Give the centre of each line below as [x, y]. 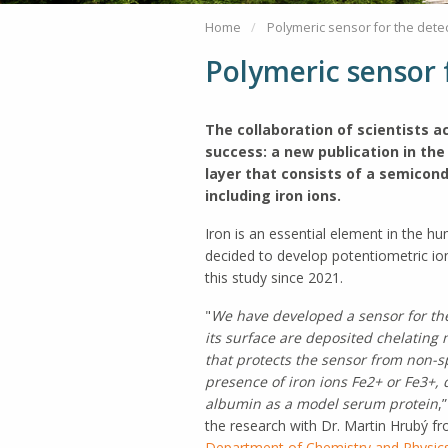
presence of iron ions [275, 382]
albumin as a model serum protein [321, 404]
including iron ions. [272, 196]
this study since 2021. [273, 278]
